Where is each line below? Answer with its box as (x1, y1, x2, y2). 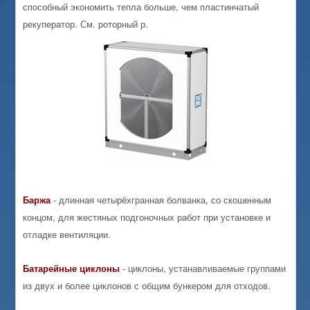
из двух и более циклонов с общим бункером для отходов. (23, 278, 271, 292)
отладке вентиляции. (23, 227, 111, 241)
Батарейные (23, 261, 77, 275)
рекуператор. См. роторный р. (23, 17, 149, 31)
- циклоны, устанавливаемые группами (120, 261, 286, 275)
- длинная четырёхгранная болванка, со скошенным (51, 192, 272, 206)
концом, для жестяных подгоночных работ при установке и (23, 210, 271, 224)
